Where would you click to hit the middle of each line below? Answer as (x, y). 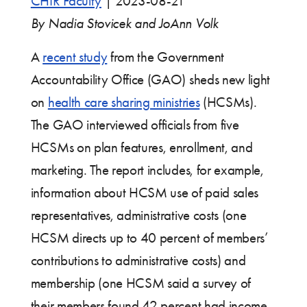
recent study (75, 57)
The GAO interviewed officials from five (135, 125)
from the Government (165, 57)
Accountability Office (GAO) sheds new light (150, 80)
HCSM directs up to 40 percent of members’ (149, 238)
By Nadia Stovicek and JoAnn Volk (124, 24)
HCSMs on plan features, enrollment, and (142, 148)
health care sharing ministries (124, 102)
